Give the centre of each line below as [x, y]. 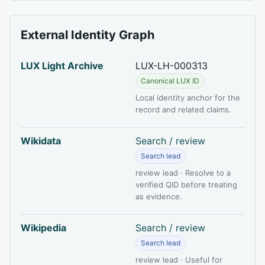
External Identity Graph [88, 35]
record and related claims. [183, 109]
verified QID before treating [186, 184]
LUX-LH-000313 [172, 65]
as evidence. [159, 196]
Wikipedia [43, 227]
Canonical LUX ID [170, 80]
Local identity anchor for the [188, 97]
